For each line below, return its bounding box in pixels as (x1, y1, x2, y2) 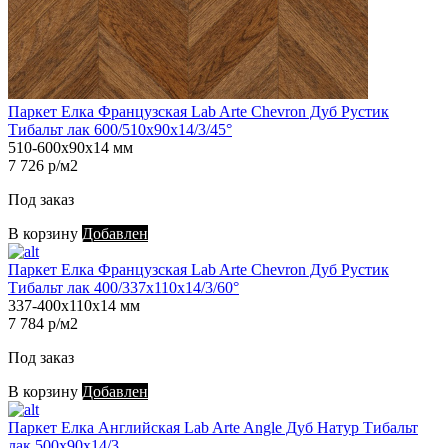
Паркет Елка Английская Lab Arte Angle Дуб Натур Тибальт (8, 419, 418, 437)
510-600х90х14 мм (8, 139, 133, 157)
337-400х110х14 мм (8, 297, 140, 315)
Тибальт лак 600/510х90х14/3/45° (8, 121, 232, 139)
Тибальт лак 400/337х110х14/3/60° (8, 279, 239, 297)
